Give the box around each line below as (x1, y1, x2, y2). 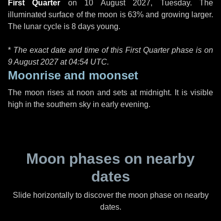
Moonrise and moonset (8, 69, 138, 82)
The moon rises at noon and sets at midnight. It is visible (8, 88, 213, 97)
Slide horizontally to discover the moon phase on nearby (12, 191, 209, 199)
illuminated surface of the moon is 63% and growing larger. (8, 10, 213, 19)
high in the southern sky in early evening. (8, 100, 150, 109)
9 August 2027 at (8, 58, 69, 66)
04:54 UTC (69, 58, 107, 66)
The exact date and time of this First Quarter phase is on (13, 46, 213, 54)
